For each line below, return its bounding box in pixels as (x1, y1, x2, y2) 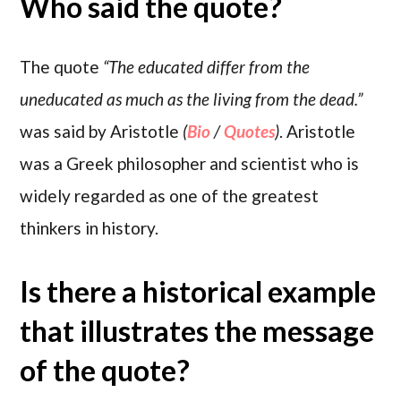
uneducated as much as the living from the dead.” (20, 89, 363, 110)
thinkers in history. (20, 218, 159, 239)
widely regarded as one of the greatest (20, 185, 320, 207)
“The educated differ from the (103, 56, 311, 78)
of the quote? (20, 353, 191, 388)
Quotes (224, 121, 276, 142)
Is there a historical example (20, 274, 377, 310)
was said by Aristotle (20, 121, 183, 142)
